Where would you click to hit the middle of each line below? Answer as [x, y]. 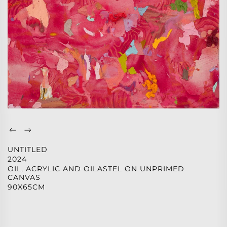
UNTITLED [28, 150]
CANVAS [24, 178]
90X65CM [26, 187]
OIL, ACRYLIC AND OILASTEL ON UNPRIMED [96, 169]
